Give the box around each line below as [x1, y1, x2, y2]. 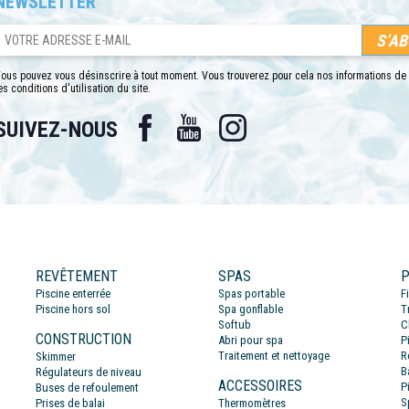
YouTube [207, 110, 252, 126]
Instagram [251, 110, 303, 126]
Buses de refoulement [36, 381, 139, 395]
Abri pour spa [218, 333, 283, 348]
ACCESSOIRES [218, 377, 302, 395]
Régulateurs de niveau [36, 365, 142, 380]
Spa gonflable [218, 302, 283, 317]
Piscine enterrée [36, 287, 110, 301]
